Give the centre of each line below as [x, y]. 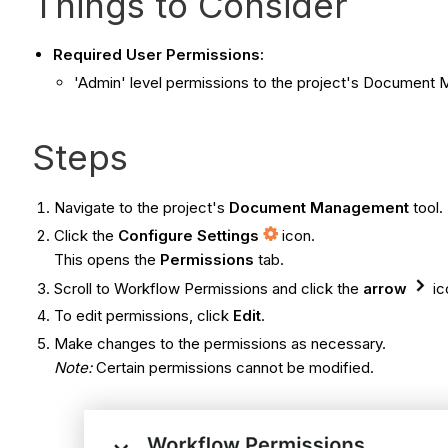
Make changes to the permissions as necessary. [220, 344]
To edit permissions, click [144, 316]
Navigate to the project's [142, 208]
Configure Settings [189, 235]
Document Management [321, 208]
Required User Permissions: [158, 55]
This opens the [107, 259]
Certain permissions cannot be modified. [235, 368]
